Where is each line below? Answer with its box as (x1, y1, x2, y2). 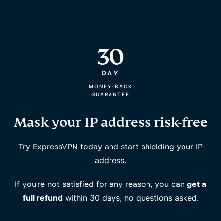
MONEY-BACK (88, 83, 133, 89)
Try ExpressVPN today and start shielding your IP (18, 141, 203, 151)
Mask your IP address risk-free (13, 113, 208, 131)
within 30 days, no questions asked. (62, 192, 199, 203)
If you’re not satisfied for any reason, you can (15, 179, 187, 189)
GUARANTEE (91, 91, 130, 97)
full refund (22, 192, 63, 203)
